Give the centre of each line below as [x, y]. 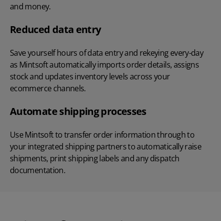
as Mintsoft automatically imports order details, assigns [105, 65]
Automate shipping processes [78, 111]
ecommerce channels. [48, 89]
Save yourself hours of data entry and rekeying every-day [107, 53]
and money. [30, 7]
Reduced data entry [55, 30]
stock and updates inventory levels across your [90, 77]
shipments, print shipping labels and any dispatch [95, 159]
